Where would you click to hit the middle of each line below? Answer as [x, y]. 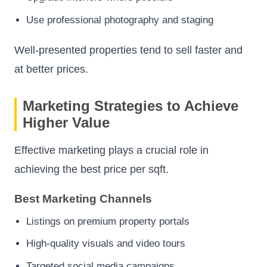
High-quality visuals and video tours [106, 244]
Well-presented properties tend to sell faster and [128, 50]
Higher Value [66, 122]
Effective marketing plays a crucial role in [111, 150]
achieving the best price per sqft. [91, 169]
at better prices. [51, 69]
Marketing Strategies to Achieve [131, 106]
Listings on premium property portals [108, 221]
